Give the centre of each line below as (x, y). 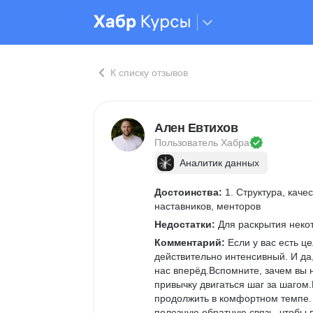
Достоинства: (188, 192)
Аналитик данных (219, 163)
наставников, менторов (208, 206)
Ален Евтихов (196, 128)
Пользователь (188, 143)
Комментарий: (190, 242)
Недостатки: (185, 224)
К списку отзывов (149, 73)
